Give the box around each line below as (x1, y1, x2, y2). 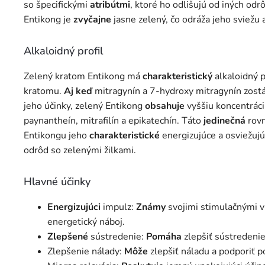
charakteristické (89, 129, 160, 143)
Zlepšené (47, 230, 88, 244)
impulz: (101, 201, 136, 214)
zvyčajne (73, 13, 111, 27)
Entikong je (24, 13, 73, 27)
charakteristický (143, 70, 212, 83)
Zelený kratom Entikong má (24, 70, 143, 83)
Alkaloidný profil (24, 44, 103, 59)
